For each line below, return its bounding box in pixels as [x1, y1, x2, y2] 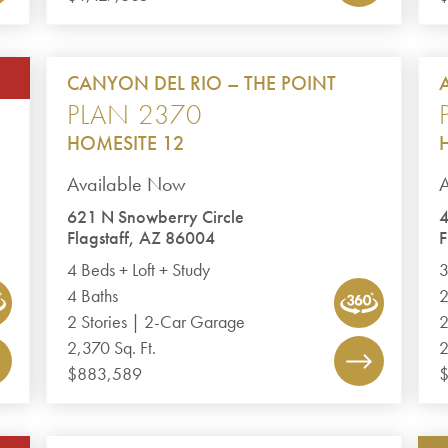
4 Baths [67, 285, 119, 307]
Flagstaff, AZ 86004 [67, 227, 216, 249]
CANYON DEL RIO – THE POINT [67, 70, 337, 96]
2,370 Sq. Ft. [67, 337, 157, 359]
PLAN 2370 [67, 97, 203, 132]
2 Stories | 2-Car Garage [67, 311, 246, 333]
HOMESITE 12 [67, 130, 185, 156]
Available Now [67, 171, 187, 197]
